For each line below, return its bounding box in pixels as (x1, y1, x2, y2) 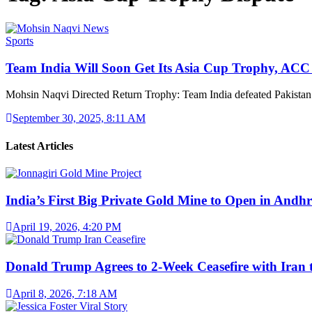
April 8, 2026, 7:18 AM (13, 287, 117, 299)
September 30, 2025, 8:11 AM (13, 112, 146, 125)
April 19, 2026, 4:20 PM (13, 221, 121, 233)
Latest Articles (6, 139, 73, 152)
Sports (6, 34, 33, 47)
